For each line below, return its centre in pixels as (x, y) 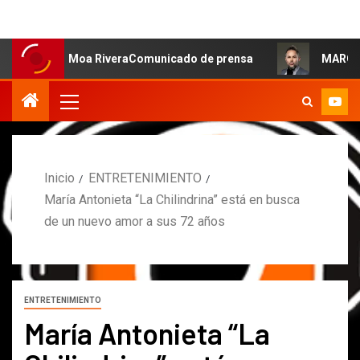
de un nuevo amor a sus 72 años (135, 221)
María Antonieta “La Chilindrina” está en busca (172, 199)
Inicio (59, 178)
